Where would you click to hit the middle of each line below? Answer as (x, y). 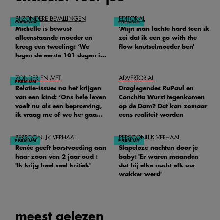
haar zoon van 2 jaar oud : (56, 156)
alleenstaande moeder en (54, 38)
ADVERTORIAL (136, 78)
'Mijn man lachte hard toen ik (164, 29)
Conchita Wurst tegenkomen (162, 97)
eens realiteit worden (151, 115)
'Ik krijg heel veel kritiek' (53, 165)
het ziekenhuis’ (38, 64)
